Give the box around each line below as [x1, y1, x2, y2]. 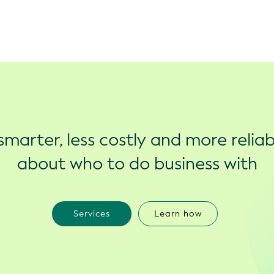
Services [73, 208, 110, 220]
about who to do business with [17, 152, 257, 176]
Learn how [154, 208, 202, 220]
